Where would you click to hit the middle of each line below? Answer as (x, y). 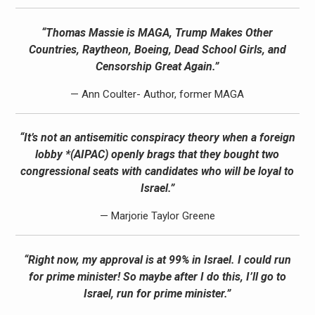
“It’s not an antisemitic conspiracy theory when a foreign (157, 138)
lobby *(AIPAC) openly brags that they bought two (157, 155)
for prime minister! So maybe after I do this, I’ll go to (157, 276)
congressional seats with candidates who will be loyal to (157, 172)
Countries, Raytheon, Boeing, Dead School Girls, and (157, 49)
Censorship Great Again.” (157, 66)
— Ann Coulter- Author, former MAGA (157, 94)
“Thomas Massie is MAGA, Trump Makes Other (157, 32)
